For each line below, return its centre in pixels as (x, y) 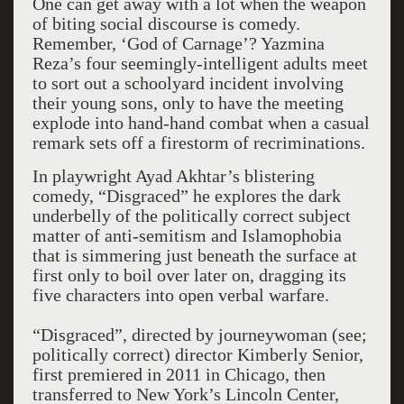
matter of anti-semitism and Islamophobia (187, 235)
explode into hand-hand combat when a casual (201, 123)
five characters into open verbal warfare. (180, 295)
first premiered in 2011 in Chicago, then (179, 374)
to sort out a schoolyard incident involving (188, 83)
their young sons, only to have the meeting (188, 103)
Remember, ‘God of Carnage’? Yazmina (178, 43)
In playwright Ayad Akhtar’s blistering (173, 176)
